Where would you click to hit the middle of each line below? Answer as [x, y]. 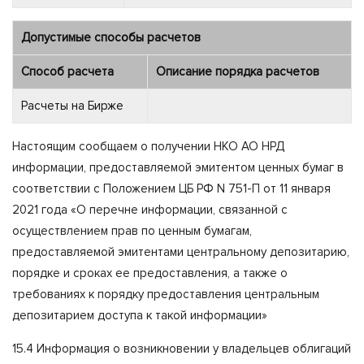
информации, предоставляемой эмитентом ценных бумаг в [178, 167]
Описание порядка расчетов [238, 71]
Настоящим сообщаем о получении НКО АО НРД [148, 146]
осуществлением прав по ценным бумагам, [132, 230]
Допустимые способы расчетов [111, 37]
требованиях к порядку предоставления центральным [166, 294]
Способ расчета [67, 71]
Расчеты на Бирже [72, 105]
